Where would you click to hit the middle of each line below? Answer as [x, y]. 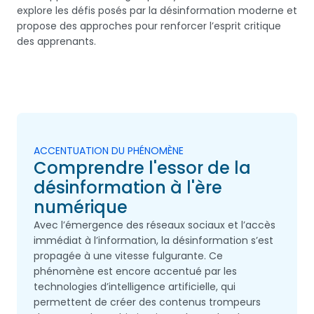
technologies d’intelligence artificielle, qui [135, 287]
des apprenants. [56, 41]
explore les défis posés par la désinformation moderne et [157, 11]
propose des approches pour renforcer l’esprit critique [149, 26]
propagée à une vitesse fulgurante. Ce [128, 256]
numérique [81, 207]
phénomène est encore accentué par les [135, 271]
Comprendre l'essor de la [142, 168]
